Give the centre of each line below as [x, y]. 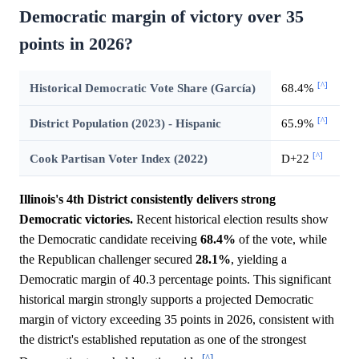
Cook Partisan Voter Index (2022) [118, 158]
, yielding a [259, 259]
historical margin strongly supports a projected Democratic [166, 299]
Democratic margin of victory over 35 [161, 16]
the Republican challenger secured [107, 259]
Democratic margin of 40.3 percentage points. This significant [175, 279]
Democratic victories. [76, 219]
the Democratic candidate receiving [110, 239]
